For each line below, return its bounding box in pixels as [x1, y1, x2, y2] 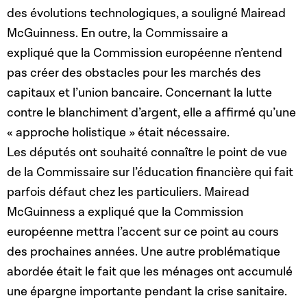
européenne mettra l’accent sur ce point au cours [7, 224, 279, 241]
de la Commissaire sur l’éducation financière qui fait [7, 164, 293, 181]
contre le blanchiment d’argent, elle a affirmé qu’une [7, 105, 296, 121]
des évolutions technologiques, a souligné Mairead [7, 5, 286, 22]
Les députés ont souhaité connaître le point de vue [7, 145, 287, 161]
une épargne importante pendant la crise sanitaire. [7, 284, 295, 300]
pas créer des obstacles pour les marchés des [7, 65, 261, 82]
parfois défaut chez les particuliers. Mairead [7, 184, 249, 201]
